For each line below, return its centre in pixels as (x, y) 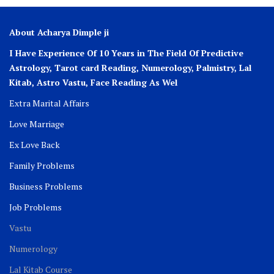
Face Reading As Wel (133, 82)
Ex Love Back (35, 144)
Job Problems (35, 207)
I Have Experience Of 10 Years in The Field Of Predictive (126, 53)
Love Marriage (37, 124)
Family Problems (42, 165)
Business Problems (46, 186)
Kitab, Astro (36, 82)
